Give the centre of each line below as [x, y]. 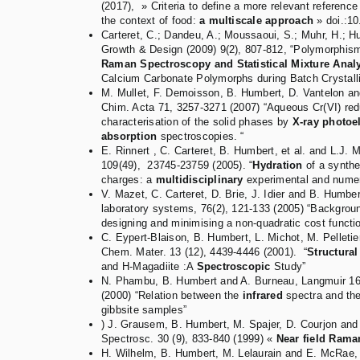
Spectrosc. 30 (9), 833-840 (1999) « [189, 339]
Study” [288, 267]
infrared [262, 296]
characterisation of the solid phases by [197, 122]
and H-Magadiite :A [149, 267]
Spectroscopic [233, 267]
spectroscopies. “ [200, 137]
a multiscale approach [257, 21]
